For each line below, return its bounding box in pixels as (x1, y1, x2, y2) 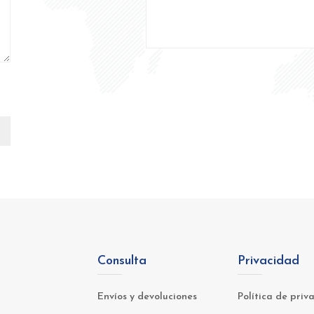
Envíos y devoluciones (97, 292, 197, 302)
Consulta (97, 254, 146, 268)
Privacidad (238, 254, 299, 268)
